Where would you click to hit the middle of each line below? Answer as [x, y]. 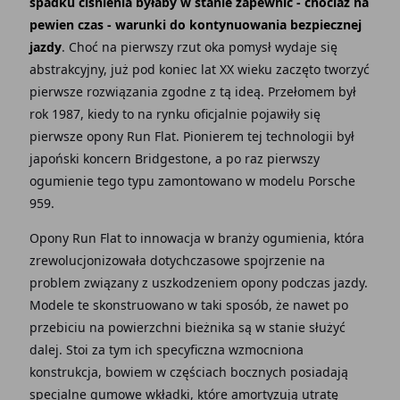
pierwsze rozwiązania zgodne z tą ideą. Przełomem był [192, 92]
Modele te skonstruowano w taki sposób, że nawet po [188, 305]
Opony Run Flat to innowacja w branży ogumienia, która [196, 238]
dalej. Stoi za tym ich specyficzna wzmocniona [166, 350]
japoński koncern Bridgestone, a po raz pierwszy [174, 158]
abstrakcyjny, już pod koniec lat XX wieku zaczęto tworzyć [199, 69]
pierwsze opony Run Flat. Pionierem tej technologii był [192, 136]
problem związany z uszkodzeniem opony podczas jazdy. [198, 283]
